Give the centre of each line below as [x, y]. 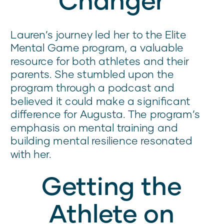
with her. [31, 154]
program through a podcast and [92, 87]
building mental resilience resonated [102, 140]
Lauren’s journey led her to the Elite [98, 34]
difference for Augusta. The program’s [105, 114]
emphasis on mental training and [94, 127]
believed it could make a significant [100, 101]
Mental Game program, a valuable [97, 47]
